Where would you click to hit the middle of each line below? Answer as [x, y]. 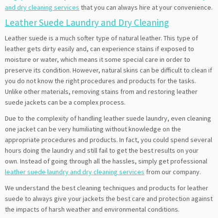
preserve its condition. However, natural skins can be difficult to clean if [109, 70]
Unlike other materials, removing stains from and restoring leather [101, 91]
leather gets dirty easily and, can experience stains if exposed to [100, 48]
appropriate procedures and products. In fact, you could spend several [109, 139]
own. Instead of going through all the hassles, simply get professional [106, 161]
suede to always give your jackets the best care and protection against [109, 198]
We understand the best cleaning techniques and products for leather [107, 188]
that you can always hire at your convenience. [146, 7]
